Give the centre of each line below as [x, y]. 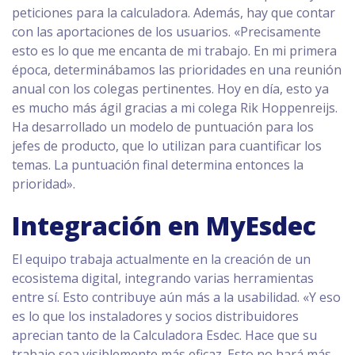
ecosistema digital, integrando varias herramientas [163, 278]
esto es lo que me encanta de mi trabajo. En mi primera [174, 51]
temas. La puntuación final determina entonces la [158, 165]
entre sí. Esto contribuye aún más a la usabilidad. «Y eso [176, 297]
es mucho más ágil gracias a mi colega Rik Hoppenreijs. [175, 108]
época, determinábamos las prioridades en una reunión [177, 70]
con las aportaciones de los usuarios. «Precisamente [166, 32]
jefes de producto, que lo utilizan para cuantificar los [167, 146]
